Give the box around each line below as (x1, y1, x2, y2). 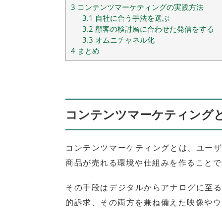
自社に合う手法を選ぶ (93, 12, 169, 23)
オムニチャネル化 (93, 34, 155, 45)
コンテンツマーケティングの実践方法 (75, 1, 204, 12)
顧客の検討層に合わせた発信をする (93, 23, 214, 34)
